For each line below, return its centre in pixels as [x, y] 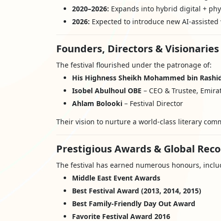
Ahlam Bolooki [97, 103]
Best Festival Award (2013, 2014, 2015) [137, 191]
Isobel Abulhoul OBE [107, 91]
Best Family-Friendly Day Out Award [134, 203]
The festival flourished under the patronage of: [134, 65]
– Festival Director [153, 103]
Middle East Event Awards [116, 178]
